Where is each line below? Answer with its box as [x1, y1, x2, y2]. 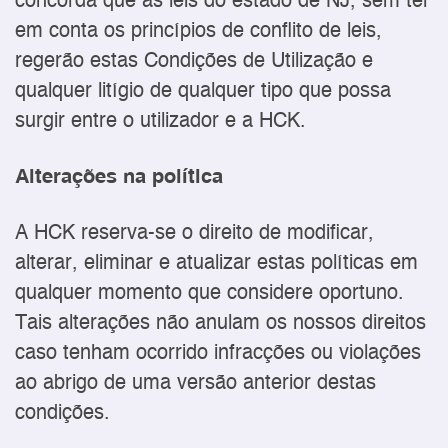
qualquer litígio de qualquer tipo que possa [15, 80, 391, 102]
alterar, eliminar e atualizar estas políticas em [15, 252, 418, 274]
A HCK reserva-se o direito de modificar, [15, 222, 374, 244]
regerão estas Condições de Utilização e [15, 50, 373, 72]
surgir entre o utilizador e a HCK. [15, 110, 306, 132]
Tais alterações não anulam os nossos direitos [15, 312, 426, 334]
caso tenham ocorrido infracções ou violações [15, 342, 421, 364]
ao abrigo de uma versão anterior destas [15, 372, 376, 394]
